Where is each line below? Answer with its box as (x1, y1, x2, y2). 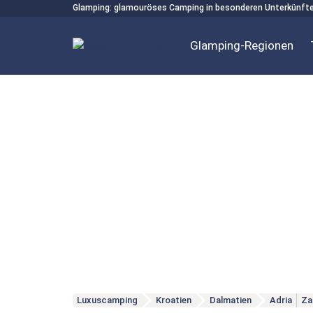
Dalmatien (209, 295, 252, 306)
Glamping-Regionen (189, 38, 293, 52)
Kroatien (155, 295, 191, 306)
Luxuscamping (76, 295, 138, 306)
